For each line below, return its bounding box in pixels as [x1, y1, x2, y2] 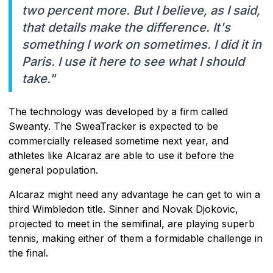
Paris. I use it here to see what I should [22, 54, 244, 69]
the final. [9, 246, 48, 259]
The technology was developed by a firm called [9, 105, 228, 118]
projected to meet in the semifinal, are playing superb [9, 217, 255, 230]
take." [22, 71, 55, 86]
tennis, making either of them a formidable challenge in [9, 232, 263, 244]
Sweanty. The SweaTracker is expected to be [9, 119, 218, 132]
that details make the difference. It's [22, 19, 230, 35]
